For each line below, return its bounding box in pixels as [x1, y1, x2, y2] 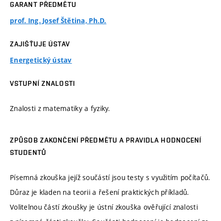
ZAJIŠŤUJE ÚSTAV [10, 40, 70, 48]
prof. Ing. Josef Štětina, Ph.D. [10, 16, 107, 26]
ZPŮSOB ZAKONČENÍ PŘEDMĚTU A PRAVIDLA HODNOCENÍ [10, 136, 202, 145]
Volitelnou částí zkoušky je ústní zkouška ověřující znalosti [10, 202, 198, 212]
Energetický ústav [10, 56, 72, 65]
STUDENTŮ [10, 148, 46, 157]
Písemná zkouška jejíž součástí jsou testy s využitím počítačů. [10, 172, 211, 182]
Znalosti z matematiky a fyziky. [10, 103, 110, 113]
